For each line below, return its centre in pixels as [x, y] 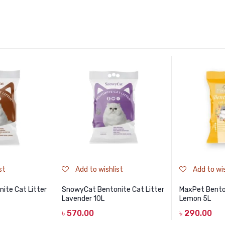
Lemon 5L [195, 198]
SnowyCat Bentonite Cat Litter [113, 189]
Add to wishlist [99, 169]
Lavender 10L [83, 198]
